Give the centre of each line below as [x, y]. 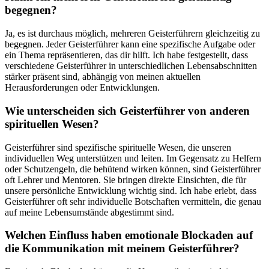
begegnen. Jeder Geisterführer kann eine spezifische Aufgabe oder [130, 44]
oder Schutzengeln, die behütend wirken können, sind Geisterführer [133, 169]
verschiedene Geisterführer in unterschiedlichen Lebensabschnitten [131, 66]
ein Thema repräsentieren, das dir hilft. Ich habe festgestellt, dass [126, 55]
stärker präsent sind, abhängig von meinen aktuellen [103, 77]
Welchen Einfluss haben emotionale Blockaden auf [129, 235]
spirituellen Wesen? [52, 124]
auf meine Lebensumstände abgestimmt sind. [89, 212]
